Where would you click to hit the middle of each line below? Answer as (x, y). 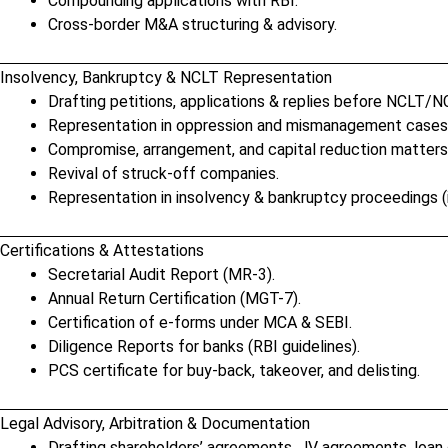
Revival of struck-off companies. (163, 173)
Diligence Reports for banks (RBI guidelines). (204, 346)
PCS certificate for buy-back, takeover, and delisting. (234, 370)
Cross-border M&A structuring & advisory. (192, 24)
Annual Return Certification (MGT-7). (174, 298)
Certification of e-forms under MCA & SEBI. (200, 322)
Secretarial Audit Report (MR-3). (161, 274)
